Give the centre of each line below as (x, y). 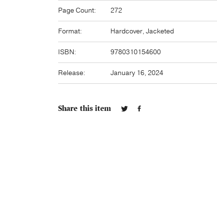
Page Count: (77, 10)
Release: (72, 73)
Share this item (85, 108)
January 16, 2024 (137, 73)
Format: (70, 31)
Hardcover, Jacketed (142, 31)
